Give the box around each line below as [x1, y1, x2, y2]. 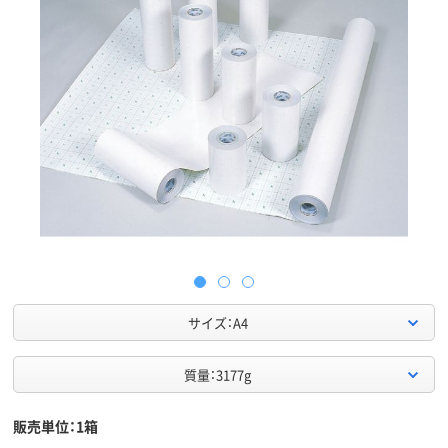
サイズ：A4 [187, 313, 248, 333]
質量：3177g [184, 365, 251, 385]
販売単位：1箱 [13, 416, 98, 437]
